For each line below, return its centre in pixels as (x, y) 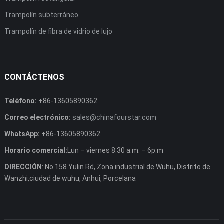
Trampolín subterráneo (41, 15)
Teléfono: (20, 101)
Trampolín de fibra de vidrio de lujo (58, 32)
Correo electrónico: (37, 118)
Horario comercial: (36, 151)
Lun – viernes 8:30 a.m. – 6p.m (115, 151)
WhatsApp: (22, 134)
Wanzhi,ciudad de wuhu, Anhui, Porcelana (70, 179)
